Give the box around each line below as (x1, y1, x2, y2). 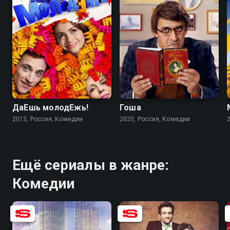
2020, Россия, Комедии (120, 116, 190, 123)
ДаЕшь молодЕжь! (12, 103, 88, 113)
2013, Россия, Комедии (12, 116, 83, 123)
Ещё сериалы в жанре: (12, 157, 169, 174)
